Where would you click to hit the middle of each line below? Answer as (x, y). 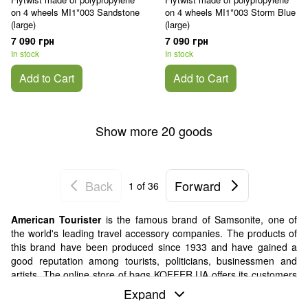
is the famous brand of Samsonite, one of (199, 220)
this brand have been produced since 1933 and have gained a (154, 247)
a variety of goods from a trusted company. (104, 288)
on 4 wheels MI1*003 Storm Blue (230, 12)
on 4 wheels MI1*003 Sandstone (75, 12)
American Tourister (56, 220)
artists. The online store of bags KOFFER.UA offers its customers (154, 275)
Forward (197, 185)
